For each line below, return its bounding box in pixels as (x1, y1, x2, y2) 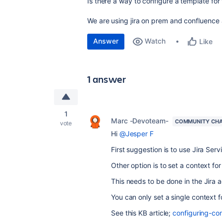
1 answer (87, 72, 126, 86)
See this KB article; (111, 209, 173, 217)
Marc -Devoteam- (111, 116, 168, 125)
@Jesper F (119, 129, 154, 138)
